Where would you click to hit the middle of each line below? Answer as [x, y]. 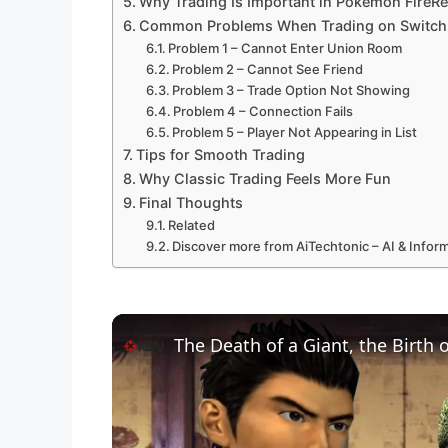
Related [192, 225]
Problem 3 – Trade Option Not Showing [291, 90]
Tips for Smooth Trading [220, 155]
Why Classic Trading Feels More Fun [264, 179]
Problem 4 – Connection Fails [263, 111]
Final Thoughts [190, 203]
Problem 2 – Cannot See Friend [268, 69]
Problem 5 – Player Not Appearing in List [295, 132]
